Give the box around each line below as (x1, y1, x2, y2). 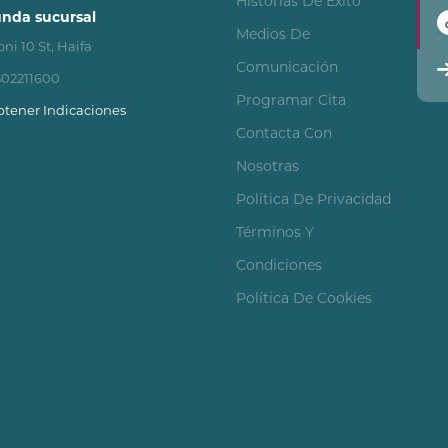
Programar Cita (236, 91, 346, 109)
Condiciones (236, 256, 322, 274)
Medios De (236, 25, 310, 43)
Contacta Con (236, 124, 332, 142)
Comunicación (236, 58, 338, 76)
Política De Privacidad (236, 190, 391, 208)
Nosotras (236, 157, 299, 175)
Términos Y (236, 223, 314, 241)
